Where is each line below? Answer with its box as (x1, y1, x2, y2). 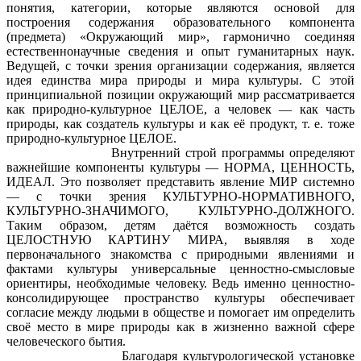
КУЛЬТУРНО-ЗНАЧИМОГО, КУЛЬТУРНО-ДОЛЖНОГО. (6, 204, 355, 218)
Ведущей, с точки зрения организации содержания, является (6, 59, 355, 73)
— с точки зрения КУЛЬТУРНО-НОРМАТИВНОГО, (6, 189, 355, 204)
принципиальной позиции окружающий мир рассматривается (6, 88, 355, 102)
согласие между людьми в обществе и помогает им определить (6, 305, 355, 320)
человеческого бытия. (6, 334, 126, 349)
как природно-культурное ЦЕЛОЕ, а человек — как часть (6, 102, 355, 117)
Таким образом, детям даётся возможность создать (6, 218, 355, 233)
